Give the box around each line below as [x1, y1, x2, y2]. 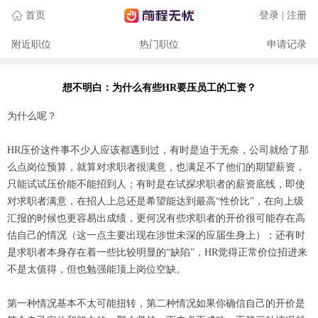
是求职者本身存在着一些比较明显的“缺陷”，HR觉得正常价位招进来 [7, 247, 307, 258]
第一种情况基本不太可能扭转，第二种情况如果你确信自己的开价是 [7, 298, 305, 309]
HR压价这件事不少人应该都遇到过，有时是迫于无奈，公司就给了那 [7, 145, 309, 155]
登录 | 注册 [259, 10, 307, 21]
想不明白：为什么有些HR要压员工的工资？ [62, 82, 256, 93]
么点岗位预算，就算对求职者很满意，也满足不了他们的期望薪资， [7, 162, 305, 172]
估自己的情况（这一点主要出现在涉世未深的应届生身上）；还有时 [7, 230, 305, 241]
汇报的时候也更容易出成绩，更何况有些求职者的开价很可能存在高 [7, 213, 305, 224]
